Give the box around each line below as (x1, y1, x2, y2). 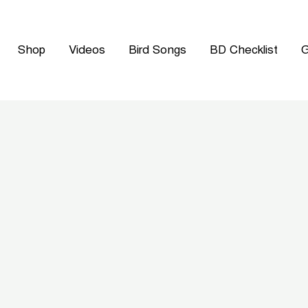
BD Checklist (210, 43, 278, 57)
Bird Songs (129, 43, 186, 57)
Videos (69, 43, 105, 57)
